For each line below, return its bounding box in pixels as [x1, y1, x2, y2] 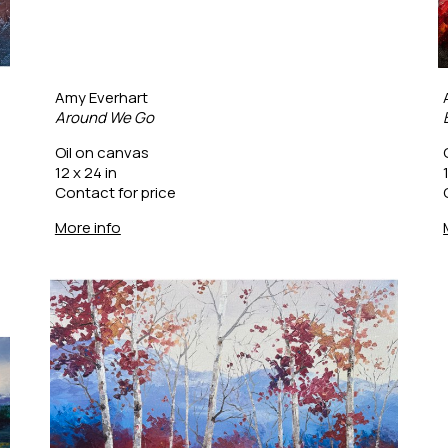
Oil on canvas [54, 141, 149, 163]
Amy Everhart [54, 86, 148, 108]
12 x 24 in [54, 161, 117, 183]
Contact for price [54, 181, 176, 203]
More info [54, 216, 121, 238]
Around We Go [54, 106, 154, 128]
